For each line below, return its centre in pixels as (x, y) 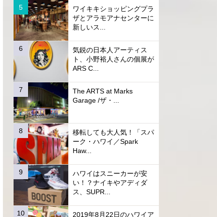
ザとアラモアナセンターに (113, 18)
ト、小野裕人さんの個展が (113, 59)
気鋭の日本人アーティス (110, 50)
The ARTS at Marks (102, 91)
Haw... (82, 151)
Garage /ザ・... (96, 101)
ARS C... (85, 69)
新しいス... (89, 27)
